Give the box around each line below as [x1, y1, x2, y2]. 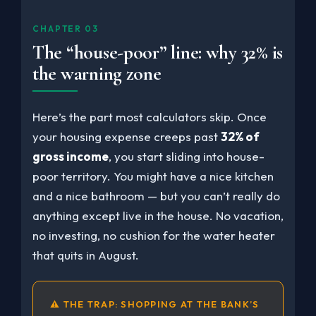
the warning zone [32, 61, 162, 85]
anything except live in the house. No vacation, [32, 207, 284, 223]
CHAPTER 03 [32, 23, 99, 34]
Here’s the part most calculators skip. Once [32, 109, 267, 124]
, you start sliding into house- [109, 148, 265, 164]
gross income [32, 148, 109, 164]
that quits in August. [32, 247, 139, 262]
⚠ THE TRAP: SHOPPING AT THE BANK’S [50, 298, 260, 310]
